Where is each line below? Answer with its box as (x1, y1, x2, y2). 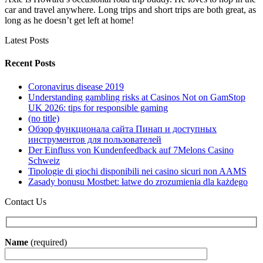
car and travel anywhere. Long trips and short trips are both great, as (5, 5, 256, 15)
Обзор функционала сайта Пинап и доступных (28, 123, 217, 134)
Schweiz (28, 155, 60, 166)
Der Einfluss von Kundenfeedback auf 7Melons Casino (28, 144, 234, 155)
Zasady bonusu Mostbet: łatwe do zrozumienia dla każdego (28, 176, 248, 187)
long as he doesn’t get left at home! (5, 15, 134, 26)
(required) (28, 237, 67, 248)
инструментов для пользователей (28, 134, 161, 144)
